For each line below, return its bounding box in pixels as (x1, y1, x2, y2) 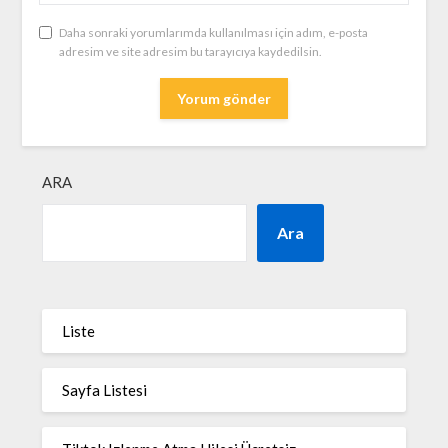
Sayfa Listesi (62, 381, 148, 399)
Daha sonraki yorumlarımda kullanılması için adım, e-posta (58, 25, 368, 41)
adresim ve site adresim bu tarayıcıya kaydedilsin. (58, 44, 322, 60)
